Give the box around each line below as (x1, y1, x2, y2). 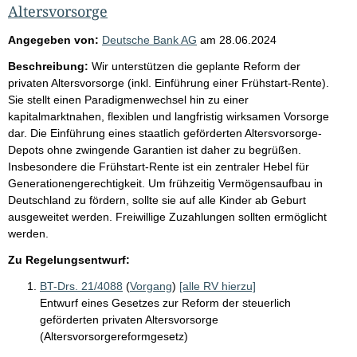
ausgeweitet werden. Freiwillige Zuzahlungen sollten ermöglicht (8, 210, 327, 223)
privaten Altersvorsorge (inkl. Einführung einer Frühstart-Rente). (8, 76, 329, 89)
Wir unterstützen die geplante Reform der (92, 59, 300, 73)
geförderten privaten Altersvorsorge (40, 312, 218, 326)
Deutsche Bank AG (102, 33, 197, 46)
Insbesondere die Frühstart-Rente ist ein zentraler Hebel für (8, 159, 309, 173)
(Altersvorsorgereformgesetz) (40, 329, 188, 343)
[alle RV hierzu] (179, 279, 256, 292)
